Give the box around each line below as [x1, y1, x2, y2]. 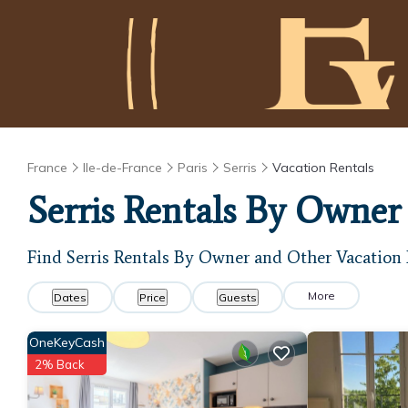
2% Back [35, 357, 85, 372]
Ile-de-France [83, 159, 162, 176]
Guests [219, 291, 257, 304]
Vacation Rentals [272, 159, 374, 176]
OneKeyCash [29, 334, 105, 351]
